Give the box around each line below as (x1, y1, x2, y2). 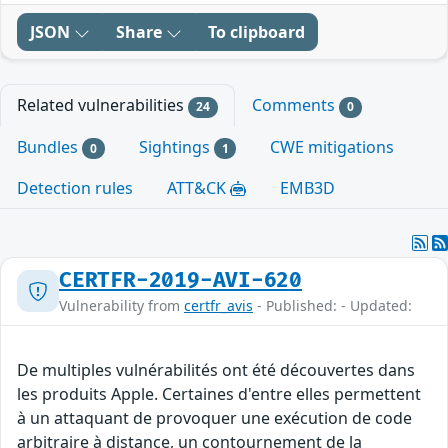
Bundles (17, 135, 82, 158)
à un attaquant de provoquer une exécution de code (17, 406, 412, 429)
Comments (251, 94, 339, 117)
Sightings (138, 135, 214, 158)
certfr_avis (184, 295, 253, 315)
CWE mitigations (270, 135, 395, 158)
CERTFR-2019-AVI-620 (59, 267, 303, 293)
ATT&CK (167, 176, 230, 199)
